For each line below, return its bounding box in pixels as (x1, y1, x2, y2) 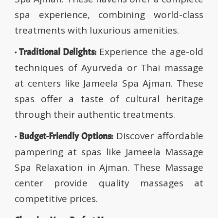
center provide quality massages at (15, 177, 203, 190)
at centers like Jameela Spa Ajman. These (15, 77, 203, 90)
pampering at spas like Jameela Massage (15, 145, 203, 159)
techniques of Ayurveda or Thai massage (15, 61, 203, 74)
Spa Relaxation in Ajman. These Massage (15, 161, 203, 174)
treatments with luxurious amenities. (15, 24, 179, 37)
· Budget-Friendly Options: (15, 130, 113, 143)
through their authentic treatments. (15, 108, 175, 121)
